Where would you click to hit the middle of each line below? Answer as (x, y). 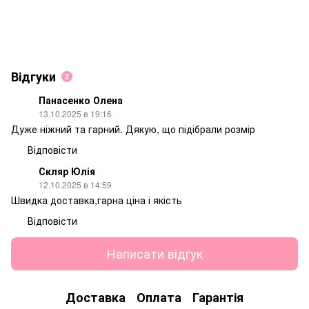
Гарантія (218, 298)
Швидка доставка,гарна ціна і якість (97, 200)
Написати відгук (154, 253)
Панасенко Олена (81, 100)
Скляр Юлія (67, 171)
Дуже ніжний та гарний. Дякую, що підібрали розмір (133, 129)
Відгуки (33, 76)
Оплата (159, 298)
